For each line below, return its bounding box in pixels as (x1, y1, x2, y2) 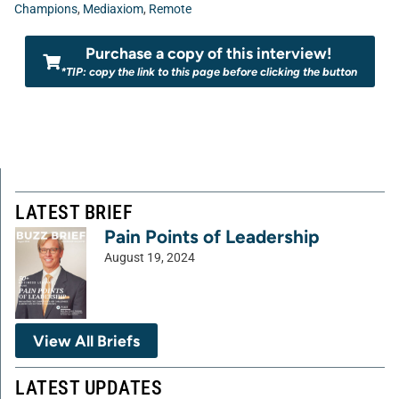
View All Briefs (33, 331, 140, 351)
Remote (149, 2, 191, 17)
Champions (14, 2, 77, 17)
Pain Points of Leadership (104, 225, 320, 248)
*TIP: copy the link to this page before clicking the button (60, 65, 357, 78)
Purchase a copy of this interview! (85, 44, 331, 62)
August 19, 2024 (104, 250, 195, 265)
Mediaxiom (83, 2, 143, 17)
